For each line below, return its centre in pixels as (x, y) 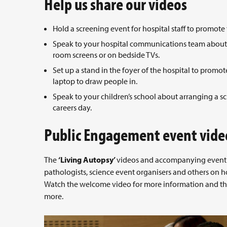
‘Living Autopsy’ (87, 160)
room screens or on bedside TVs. (106, 55)
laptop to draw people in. (95, 81)
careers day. (72, 107)
